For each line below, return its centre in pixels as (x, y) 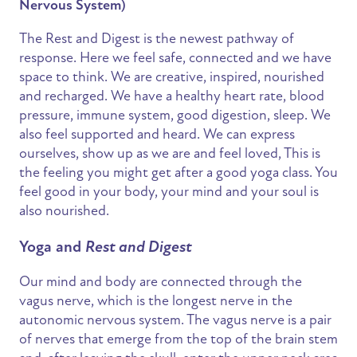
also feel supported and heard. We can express (157, 134)
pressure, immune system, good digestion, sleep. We (175, 115)
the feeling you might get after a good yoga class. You (178, 173)
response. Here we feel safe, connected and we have (175, 58)
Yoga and (52, 247)
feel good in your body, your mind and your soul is (169, 192)
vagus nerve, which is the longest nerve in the (156, 301)
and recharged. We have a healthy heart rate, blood (172, 96)
